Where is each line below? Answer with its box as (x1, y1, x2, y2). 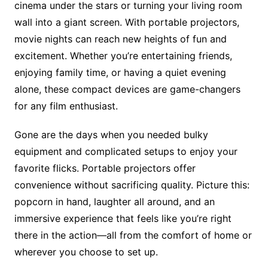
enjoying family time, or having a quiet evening (14, 66, 226, 78)
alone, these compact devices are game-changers (14, 83, 240, 95)
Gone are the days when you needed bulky (14, 128, 208, 141)
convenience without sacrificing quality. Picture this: (14, 178, 249, 191)
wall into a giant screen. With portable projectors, (14, 16, 239, 28)
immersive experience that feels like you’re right (14, 212, 232, 224)
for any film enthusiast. (14, 99, 118, 112)
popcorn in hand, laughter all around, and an (14, 195, 215, 208)
